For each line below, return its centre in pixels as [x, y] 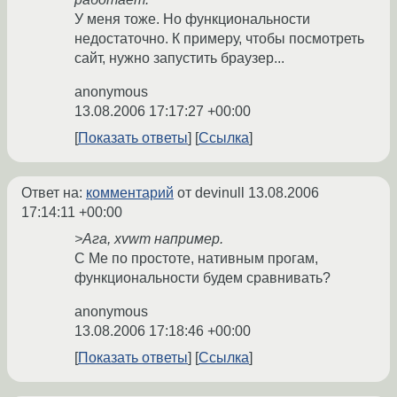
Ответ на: [54, 193]
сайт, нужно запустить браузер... [179, 58]
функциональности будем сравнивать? [202, 278]
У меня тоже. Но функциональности [192, 19]
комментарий [130, 193]
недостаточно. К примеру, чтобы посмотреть [219, 39]
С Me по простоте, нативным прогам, [196, 259]
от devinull [211, 193]
